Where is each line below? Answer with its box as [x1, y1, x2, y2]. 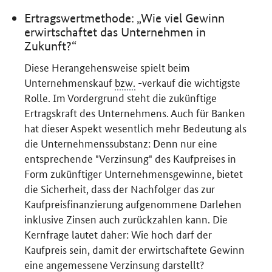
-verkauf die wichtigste [135, 75, 241, 90]
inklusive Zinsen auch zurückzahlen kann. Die [24, 211, 228, 226]
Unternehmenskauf [24, 75, 115, 90]
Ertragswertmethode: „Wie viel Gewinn [24, 10, 225, 25]
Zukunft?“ [24, 38, 77, 53]
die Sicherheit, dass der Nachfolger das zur [24, 181, 216, 196]
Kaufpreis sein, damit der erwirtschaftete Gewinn [24, 242, 245, 257]
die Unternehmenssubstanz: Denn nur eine [24, 135, 218, 151]
